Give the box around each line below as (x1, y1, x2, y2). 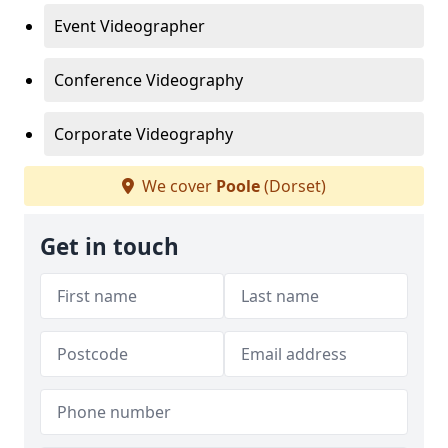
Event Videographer (54, 15, 205, 37)
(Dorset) (260, 175, 326, 197)
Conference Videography (54, 69, 243, 91)
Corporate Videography (54, 123, 233, 145)
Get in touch (40, 231, 179, 262)
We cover (138, 175, 216, 197)
